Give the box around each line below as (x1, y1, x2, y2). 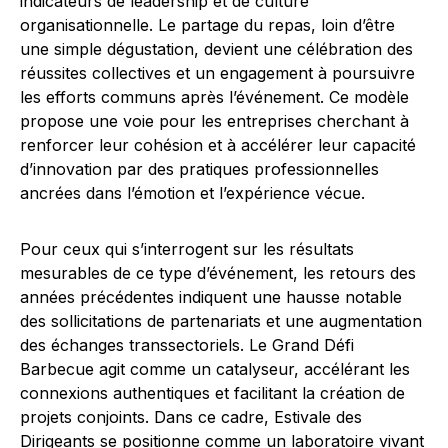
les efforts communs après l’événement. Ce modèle (20, 87, 409, 108)
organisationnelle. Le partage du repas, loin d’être (20, 15, 395, 36)
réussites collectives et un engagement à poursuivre (20, 63, 415, 84)
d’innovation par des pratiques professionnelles (20, 159, 379, 180)
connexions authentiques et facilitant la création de (20, 383, 405, 404)
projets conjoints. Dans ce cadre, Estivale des (20, 407, 362, 428)
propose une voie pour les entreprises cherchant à (20, 111, 409, 132)
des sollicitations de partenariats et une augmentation (20, 311, 422, 332)
